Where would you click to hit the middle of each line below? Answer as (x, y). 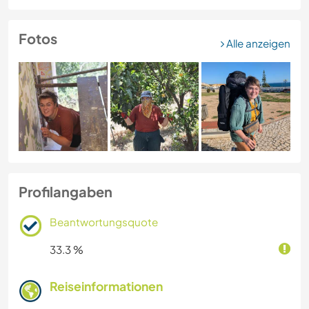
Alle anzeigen (257, 43)
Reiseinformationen (106, 286)
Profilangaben (66, 191)
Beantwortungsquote (104, 221)
